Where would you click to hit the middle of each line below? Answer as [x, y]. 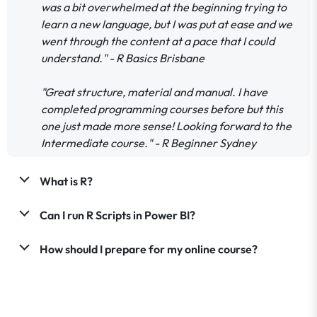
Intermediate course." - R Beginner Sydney [149, 143]
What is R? [67, 181]
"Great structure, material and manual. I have [154, 92]
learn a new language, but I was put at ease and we [167, 24]
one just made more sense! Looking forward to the [166, 126]
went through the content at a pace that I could [158, 41]
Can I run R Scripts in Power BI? [117, 215]
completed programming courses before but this [162, 109]
